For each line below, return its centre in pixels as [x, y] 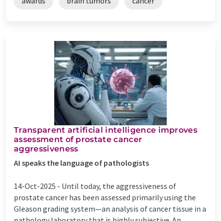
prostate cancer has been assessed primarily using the [105, 197]
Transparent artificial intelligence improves [106, 130]
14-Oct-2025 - [38, 186]
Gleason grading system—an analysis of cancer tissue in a [110, 208]
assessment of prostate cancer [78, 139]
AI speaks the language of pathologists [81, 163]
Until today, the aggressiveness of [119, 186]
